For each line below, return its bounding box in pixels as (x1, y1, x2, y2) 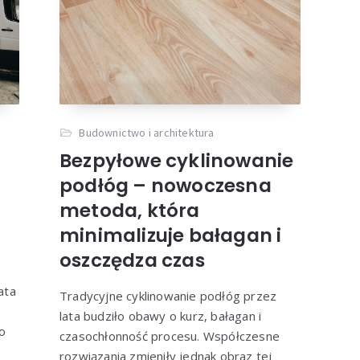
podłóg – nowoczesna (59, 173, 272, 199)
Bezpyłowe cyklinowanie (59, 148, 294, 174)
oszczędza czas (59, 247, 205, 274)
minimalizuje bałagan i (59, 223, 282, 249)
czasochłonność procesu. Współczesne (59, 328, 280, 345)
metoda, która (59, 198, 200, 224)
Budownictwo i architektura (79, 125, 215, 141)
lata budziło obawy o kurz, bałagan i (59, 308, 262, 325)
